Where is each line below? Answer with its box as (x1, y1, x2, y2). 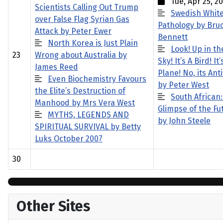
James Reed (35, 62, 78, 72)
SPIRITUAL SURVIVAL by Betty (35, 122, 141, 131)
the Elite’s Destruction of (35, 86, 125, 96)
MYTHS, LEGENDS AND (48, 110, 129, 119)
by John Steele (158, 116, 211, 125)
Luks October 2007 (35, 134, 103, 143)
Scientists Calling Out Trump (35, 2, 138, 12)
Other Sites (16, 198, 90, 215)
